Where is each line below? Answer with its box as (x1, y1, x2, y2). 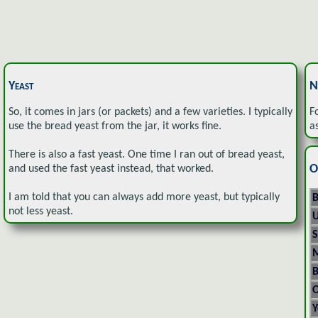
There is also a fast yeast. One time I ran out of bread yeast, (9, 148, 285, 160)
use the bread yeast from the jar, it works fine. (9, 120, 221, 132)
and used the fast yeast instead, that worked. (9, 163, 214, 175)
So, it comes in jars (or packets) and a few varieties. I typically (9, 106, 292, 118)
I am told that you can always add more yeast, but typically (9, 191, 280, 203)
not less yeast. (9, 205, 73, 217)
